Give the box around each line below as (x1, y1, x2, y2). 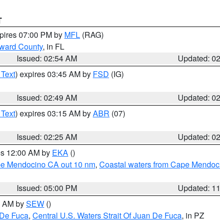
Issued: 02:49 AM (17, 92, 78, 103)
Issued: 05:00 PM (17, 182, 78, 193)
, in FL (43, 41, 64, 52)
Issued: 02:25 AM (17, 131, 78, 142)
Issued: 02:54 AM (17, 53, 78, 64)
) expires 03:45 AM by (15, 68, 93, 80)
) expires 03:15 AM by (15, 108, 93, 119)
